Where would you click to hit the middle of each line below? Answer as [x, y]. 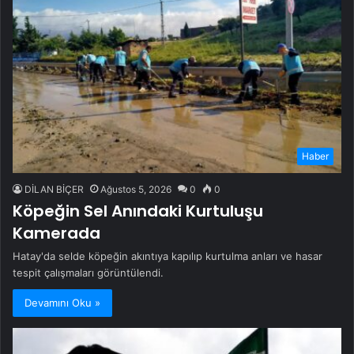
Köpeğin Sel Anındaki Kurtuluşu [138, 211]
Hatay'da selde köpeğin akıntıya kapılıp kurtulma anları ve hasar [168, 256]
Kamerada [56, 233]
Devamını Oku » [62, 303]
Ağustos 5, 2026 [136, 190]
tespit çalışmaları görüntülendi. [88, 273]
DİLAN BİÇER [54, 190]
